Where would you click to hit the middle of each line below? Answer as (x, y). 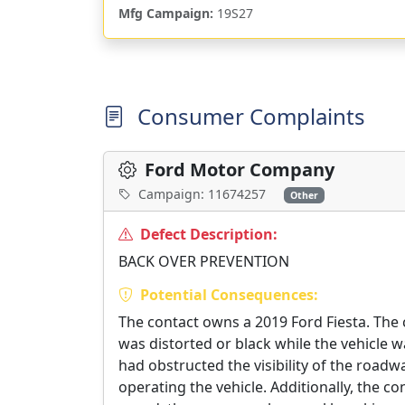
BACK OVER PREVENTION (204, 261)
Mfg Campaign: (166, 13)
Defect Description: (207, 234)
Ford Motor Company (237, 170)
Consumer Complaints (249, 116)
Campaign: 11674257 (202, 194)
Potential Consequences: (227, 295)
